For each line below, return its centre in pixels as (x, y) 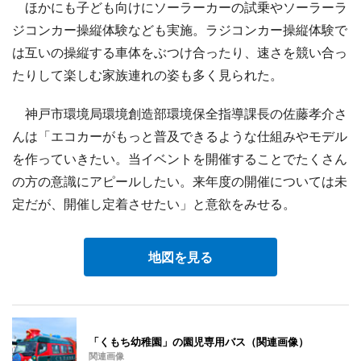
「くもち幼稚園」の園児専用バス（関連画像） (199, 341)
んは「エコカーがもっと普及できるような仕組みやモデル (180, 136)
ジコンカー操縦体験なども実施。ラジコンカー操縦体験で (180, 29)
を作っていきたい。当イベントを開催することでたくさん (180, 158)
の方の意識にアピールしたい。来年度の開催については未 (180, 181)
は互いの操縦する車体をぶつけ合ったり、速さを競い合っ (180, 52)
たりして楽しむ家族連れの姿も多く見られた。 (147, 75)
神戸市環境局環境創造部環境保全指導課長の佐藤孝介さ (180, 113)
